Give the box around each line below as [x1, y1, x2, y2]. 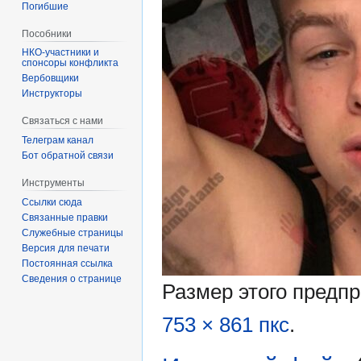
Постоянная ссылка [22, 257, 114, 269]
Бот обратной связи [22, 150, 114, 162]
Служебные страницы [22, 226, 124, 239]
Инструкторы [22, 88, 83, 100]
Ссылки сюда [22, 196, 83, 208]
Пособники [22, 27, 73, 39]
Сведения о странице [22, 272, 122, 284]
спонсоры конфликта [22, 57, 119, 69]
